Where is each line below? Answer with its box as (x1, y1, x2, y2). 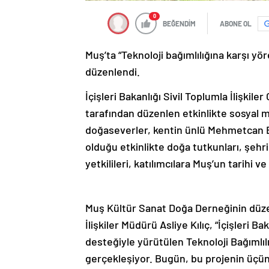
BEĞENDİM (163, 19, 196, 28)
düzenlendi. (85, 65, 140, 79)
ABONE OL (220, 19, 252, 28)
